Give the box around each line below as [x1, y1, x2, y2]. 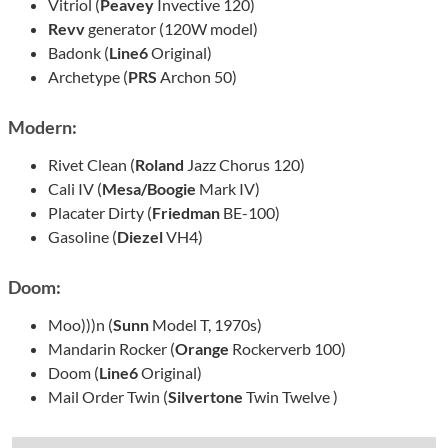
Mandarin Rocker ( [48, 339, 175, 359]
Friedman [152, 203, 223, 223]
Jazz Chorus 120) [187, 155, 305, 175]
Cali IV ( [48, 179, 102, 199]
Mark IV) [199, 179, 260, 199]
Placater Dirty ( [48, 203, 152, 223]
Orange [175, 339, 232, 359]
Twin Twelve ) [243, 387, 338, 407]
